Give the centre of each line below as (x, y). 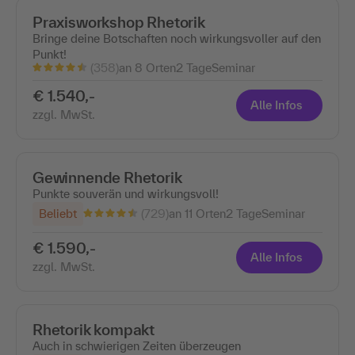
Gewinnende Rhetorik (107, 178)
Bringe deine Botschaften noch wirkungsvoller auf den (177, 38)
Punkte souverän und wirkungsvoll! (126, 194)
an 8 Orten (147, 68)
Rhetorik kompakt (94, 330)
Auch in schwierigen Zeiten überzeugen (137, 346)
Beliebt (58, 214)
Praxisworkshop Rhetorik (119, 22)
